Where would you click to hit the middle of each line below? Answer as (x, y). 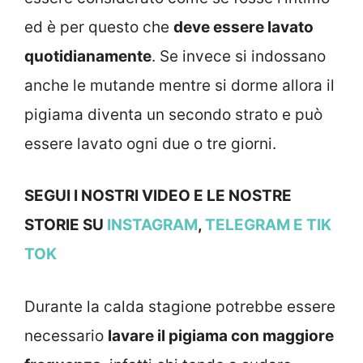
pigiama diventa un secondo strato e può (173, 114)
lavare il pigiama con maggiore (221, 335)
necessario (66, 335)
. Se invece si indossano (239, 56)
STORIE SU (64, 225)
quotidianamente (88, 56)
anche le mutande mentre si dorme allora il (179, 85)
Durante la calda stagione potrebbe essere (180, 306)
